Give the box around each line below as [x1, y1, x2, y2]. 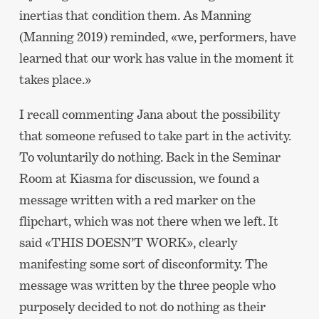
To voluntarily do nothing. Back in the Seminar [19, 149, 281, 164]
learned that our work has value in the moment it [19, 50, 294, 66]
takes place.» [19, 71, 91, 87]
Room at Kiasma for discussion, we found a [19, 170, 259, 186]
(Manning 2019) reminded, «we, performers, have [19, 28, 296, 44]
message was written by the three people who [19, 277, 276, 293]
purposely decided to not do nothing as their [19, 298, 266, 314]
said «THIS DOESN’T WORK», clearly [19, 234, 237, 250]
